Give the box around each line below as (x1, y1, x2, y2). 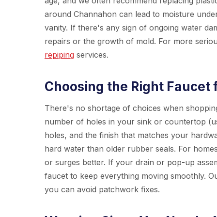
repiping (45, 50, 74, 60)
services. (74, 50, 108, 60)
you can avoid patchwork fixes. (45, 185, 160, 194)
